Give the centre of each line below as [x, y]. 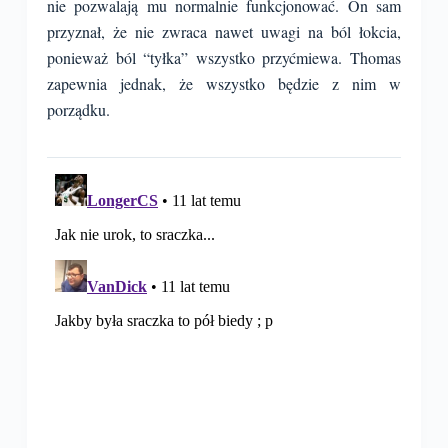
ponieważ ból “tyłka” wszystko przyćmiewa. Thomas [224, 57]
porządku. [78, 109]
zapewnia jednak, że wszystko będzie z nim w [224, 83]
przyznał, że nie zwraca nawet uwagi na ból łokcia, [224, 31]
